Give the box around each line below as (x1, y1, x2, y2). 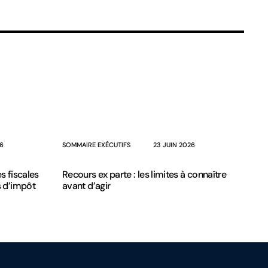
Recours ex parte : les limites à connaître (62, 168, 227, 181)
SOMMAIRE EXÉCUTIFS (62, 141, 130, 149)
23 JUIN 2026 (153, 141, 195, 149)
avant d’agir (62, 179, 111, 192)
